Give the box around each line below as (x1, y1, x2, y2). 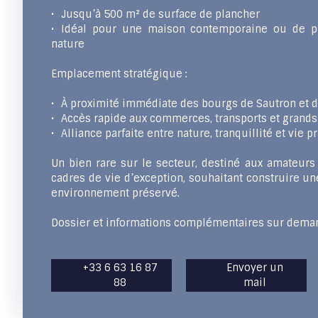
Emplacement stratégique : (51, 67, 187, 81)
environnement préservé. (51, 187, 180, 200)
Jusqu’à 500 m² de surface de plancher (61, 8, 261, 21)
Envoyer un (226, 261, 283, 275)
